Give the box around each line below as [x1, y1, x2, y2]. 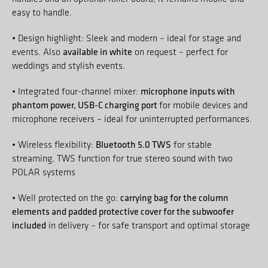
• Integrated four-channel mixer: [12, 85, 141, 97]
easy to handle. [12, 6, 72, 18]
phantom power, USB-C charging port [12, 98, 159, 111]
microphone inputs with [141, 84, 235, 97]
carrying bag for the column [120, 191, 229, 203]
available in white [63, 45, 132, 57]
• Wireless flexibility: [12, 138, 96, 150]
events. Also [12, 45, 63, 57]
